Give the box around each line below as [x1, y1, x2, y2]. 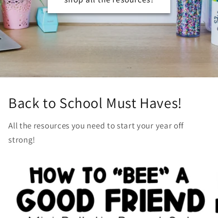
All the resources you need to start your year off [8, 119, 184, 131]
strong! [8, 133, 36, 145]
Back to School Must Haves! [8, 93, 182, 113]
